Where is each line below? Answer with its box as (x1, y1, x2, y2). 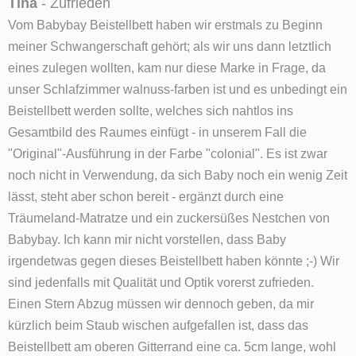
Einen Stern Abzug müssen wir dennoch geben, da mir (8, 296, 314, 311)
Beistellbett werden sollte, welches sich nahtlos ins (8, 103, 293, 118)
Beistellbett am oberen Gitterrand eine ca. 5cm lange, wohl (8, 339, 336, 354)
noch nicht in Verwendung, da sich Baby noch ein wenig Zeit (8, 167, 347, 182)
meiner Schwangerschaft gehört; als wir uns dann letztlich (8, 38, 331, 53)
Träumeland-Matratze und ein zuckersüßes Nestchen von (8, 210, 330, 225)
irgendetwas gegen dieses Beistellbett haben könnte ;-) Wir (8, 253, 339, 268)
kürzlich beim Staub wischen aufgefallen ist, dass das (8, 317, 308, 332)
